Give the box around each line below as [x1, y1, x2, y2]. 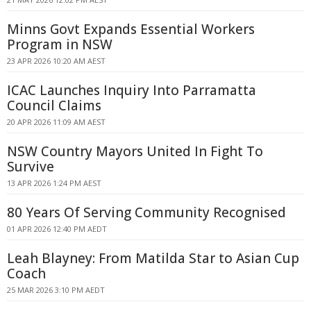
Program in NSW [7, 35, 112, 53]
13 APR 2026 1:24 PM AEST [7, 178, 101, 188]
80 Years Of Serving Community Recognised [7, 203, 286, 221]
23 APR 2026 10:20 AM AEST [7, 56, 106, 66]
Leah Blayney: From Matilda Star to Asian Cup [7, 249, 299, 267]
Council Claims [7, 96, 101, 115]
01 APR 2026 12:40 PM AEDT [7, 224, 107, 234]
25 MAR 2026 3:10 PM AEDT [7, 285, 105, 295]
